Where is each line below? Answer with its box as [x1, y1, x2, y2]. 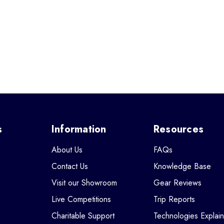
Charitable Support [51, 210, 114, 221]
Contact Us [51, 160, 88, 172]
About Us [51, 144, 82, 155]
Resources [153, 122, 204, 136]
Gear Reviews [153, 177, 201, 188]
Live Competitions [51, 193, 111, 205]
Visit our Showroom [51, 177, 117, 188]
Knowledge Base [153, 160, 211, 172]
